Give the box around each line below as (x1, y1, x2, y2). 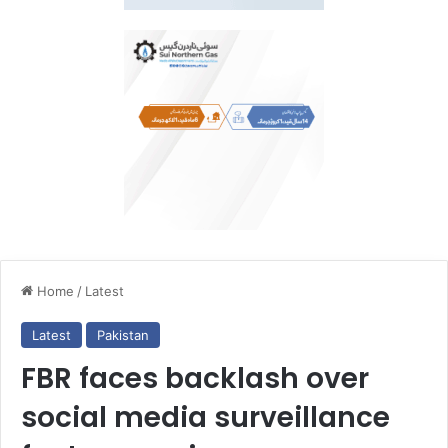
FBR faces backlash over (21, 358, 369, 398)
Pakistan (97, 326, 149, 343)
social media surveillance (21, 397, 390, 437)
